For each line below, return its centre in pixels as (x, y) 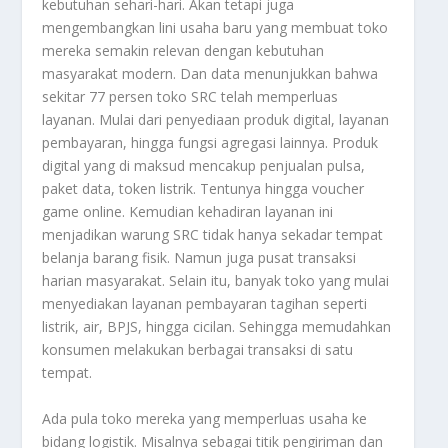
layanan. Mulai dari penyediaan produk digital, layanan (216, 120)
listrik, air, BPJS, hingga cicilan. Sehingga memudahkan (217, 327)
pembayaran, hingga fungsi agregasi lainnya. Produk (210, 143)
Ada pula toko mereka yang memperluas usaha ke (205, 418)
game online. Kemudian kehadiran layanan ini (188, 212)
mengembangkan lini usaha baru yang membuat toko (215, 28)
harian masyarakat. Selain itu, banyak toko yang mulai (216, 281)
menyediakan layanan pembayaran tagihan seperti (205, 304)
